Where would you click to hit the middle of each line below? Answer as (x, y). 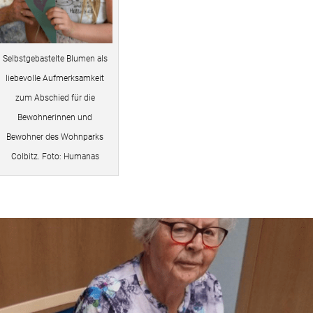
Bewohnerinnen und (55, 118)
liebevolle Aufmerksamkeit (55, 79)
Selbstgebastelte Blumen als (55, 59)
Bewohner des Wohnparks (55, 137)
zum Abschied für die (55, 98)
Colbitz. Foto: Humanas (55, 157)
